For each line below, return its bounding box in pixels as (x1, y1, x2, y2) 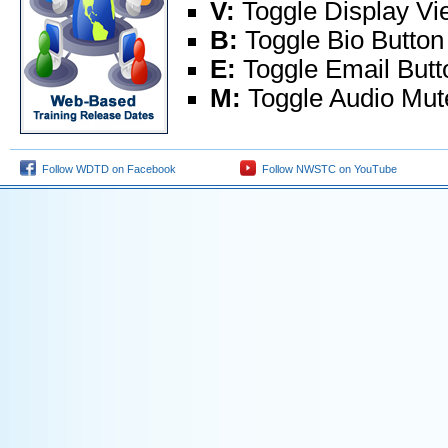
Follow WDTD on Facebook (36, 163, 176, 175)
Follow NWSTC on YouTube (256, 163, 397, 175)
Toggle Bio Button (245, 26, 444, 54)
